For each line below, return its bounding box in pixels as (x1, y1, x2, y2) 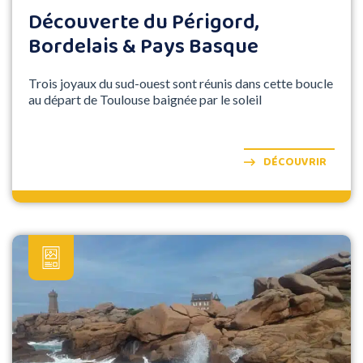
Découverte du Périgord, (28, 6, 259, 41)
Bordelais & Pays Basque (28, 30, 258, 65)
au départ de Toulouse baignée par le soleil (28, 92, 262, 108)
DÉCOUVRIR (263, 153, 327, 172)
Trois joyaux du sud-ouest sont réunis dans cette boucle (28, 75, 333, 92)
